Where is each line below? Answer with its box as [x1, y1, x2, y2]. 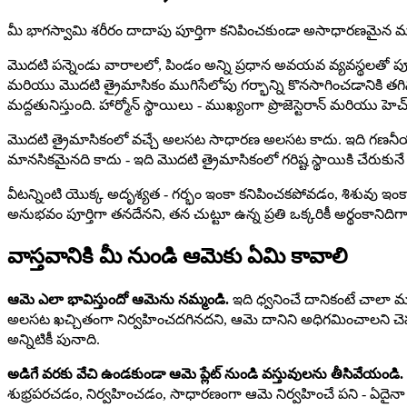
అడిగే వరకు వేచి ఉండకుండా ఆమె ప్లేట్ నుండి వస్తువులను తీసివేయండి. [7, 366, 403, 382]
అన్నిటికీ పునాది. [7, 332, 100, 348]
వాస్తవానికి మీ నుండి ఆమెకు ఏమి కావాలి [7, 243, 348, 268]
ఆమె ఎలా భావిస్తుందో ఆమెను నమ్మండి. [7, 292, 229, 308]
